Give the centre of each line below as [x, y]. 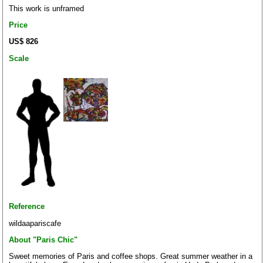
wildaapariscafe [35, 223]
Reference [27, 207]
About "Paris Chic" [43, 240]
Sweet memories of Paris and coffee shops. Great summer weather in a [131, 257]
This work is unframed [46, 8]
